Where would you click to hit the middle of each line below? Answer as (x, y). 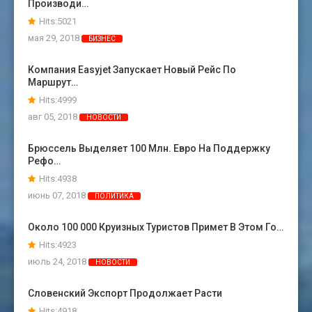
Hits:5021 (58, 22)
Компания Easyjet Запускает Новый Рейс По (132, 70)
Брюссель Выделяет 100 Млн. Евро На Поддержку (149, 149)
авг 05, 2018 (54, 117)
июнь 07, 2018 (58, 196)
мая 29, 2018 (55, 38)
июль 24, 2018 (58, 262)
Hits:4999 (58, 100)
